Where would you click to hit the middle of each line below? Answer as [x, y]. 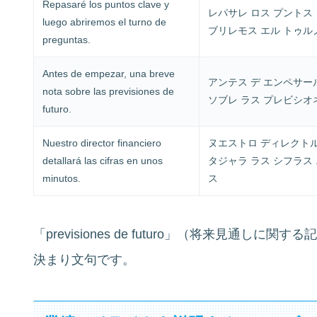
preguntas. [66, 39]
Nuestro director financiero [102, 143]
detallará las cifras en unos [102, 160]
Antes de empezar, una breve [108, 73]
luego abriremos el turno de [104, 22]
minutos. [61, 178]
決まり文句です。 [84, 259]
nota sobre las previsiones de [108, 91]
